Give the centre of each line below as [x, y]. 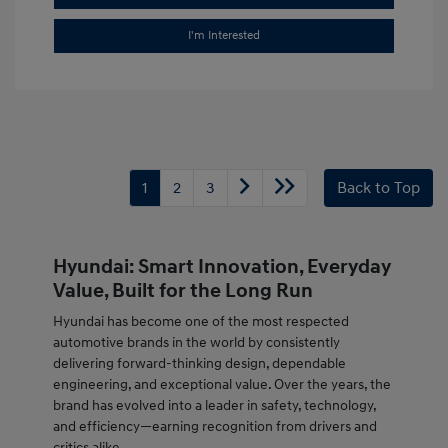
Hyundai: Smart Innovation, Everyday [221, 267]
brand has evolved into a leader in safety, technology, [214, 406]
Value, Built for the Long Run [182, 291]
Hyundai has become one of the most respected [200, 322]
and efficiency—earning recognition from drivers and [214, 427]
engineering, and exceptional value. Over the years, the [221, 385]
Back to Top [378, 188]
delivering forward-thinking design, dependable [199, 364]
